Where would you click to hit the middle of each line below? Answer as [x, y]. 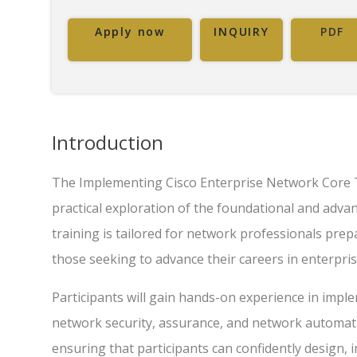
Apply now [130, 31]
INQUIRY [241, 31]
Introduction [108, 142]
